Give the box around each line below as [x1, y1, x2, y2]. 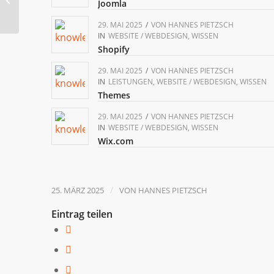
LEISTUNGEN [108, 76, 153, 87]
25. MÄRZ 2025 [51, 184, 104, 196]
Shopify [97, 43, 130, 55]
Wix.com [97, 135, 133, 147]
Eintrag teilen [51, 207, 113, 221]
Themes [97, 89, 130, 101]
